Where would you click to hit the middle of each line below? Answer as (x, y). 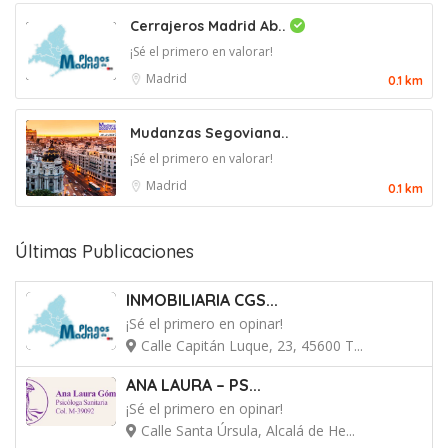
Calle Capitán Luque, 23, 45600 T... (250, 345)
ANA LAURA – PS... (193, 385)
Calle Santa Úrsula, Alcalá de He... (246, 430)
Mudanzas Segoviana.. (209, 133)
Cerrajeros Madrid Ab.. (210, 26)
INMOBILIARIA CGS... (202, 300)
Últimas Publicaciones (104, 251)
